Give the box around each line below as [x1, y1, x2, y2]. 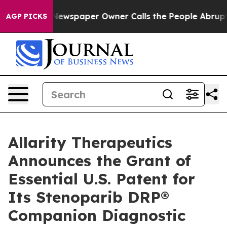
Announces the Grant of [8, 151, 191, 170]
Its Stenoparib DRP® [8, 187, 169, 207]
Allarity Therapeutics [8, 133, 172, 152]
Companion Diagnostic [8, 206, 185, 225]
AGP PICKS [6, 12, 47, 21]
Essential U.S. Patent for [8, 169, 195, 188]
